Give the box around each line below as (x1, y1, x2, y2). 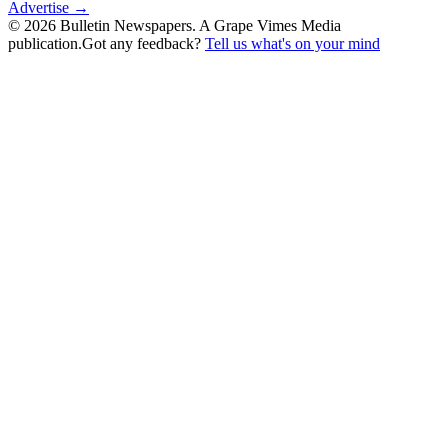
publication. (8, 34, 82, 52)
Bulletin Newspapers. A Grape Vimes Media (56, 16, 341, 34)
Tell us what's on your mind (205, 34, 380, 52)
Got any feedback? (82, 34, 205, 52)
